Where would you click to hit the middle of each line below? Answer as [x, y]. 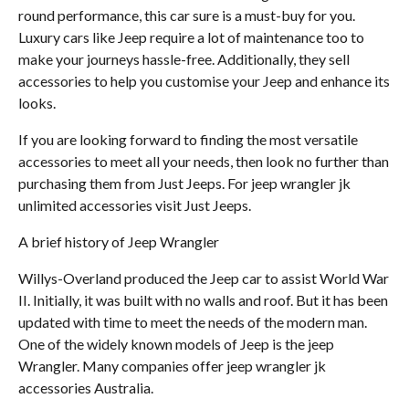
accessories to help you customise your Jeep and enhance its [204, 80]
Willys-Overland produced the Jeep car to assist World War [204, 278]
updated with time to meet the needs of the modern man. [193, 321]
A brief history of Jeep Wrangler [119, 241]
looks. [37, 102]
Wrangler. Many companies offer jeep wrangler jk [172, 365]
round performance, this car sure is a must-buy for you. [187, 15]
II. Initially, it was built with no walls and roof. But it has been [203, 299]
